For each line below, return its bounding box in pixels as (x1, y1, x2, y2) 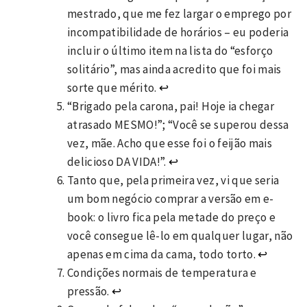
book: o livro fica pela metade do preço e (67, 209, 275, 225)
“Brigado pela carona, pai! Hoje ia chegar (67, 98, 274, 114)
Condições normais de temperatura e (67, 265, 257, 280)
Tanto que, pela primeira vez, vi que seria (67, 172, 280, 188)
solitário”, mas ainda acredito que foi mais (67, 61, 282, 77)
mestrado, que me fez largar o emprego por (67, 5, 291, 21)
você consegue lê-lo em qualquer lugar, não (67, 228, 293, 243)
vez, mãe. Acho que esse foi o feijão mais (67, 135, 272, 151)
